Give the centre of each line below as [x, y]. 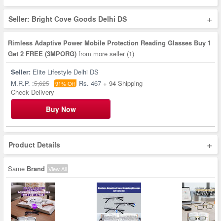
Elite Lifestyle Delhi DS [65, 72]
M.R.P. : [22, 83]
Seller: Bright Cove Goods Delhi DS [68, 19]
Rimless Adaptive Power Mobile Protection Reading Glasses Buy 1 [110, 43]
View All [57, 169]
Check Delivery [33, 92]
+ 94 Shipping [123, 83]
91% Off [65, 83]
